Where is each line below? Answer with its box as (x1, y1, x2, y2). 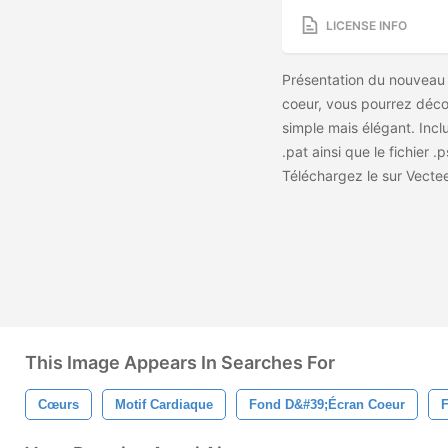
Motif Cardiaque (115, 397, 213, 412)
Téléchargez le (282, 167, 382, 185)
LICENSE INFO (326, 17, 407, 33)
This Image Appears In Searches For (25, 352, 335, 373)
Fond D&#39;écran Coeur (249, 397, 405, 412)
